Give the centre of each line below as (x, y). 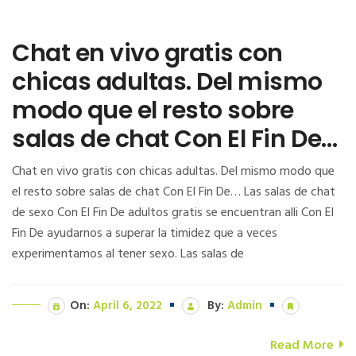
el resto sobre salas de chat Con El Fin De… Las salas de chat (174, 192)
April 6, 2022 (128, 306)
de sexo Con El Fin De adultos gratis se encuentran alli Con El (173, 213)
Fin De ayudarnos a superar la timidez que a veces (145, 233)
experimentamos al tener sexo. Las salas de (128, 254)
